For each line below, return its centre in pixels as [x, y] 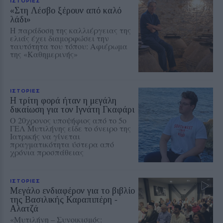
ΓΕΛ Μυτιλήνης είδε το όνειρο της [70, 128]
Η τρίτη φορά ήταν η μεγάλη [63, 101]
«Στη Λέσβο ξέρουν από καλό [66, 11]
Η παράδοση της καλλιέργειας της [70, 30]
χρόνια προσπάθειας [47, 152]
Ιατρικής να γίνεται [45, 136]
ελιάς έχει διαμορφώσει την [59, 38]
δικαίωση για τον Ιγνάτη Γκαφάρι [72, 110]
